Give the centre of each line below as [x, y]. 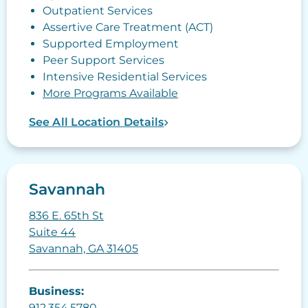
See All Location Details [97, 122]
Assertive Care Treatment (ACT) [128, 27]
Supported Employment [111, 44]
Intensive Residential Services [125, 77]
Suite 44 [52, 232]
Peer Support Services [103, 60]
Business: [56, 291]
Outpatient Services [98, 11]
